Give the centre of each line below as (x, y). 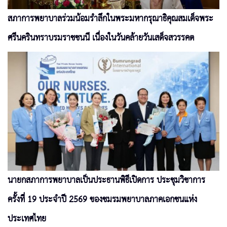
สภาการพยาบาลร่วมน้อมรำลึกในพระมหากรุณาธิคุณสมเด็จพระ (110, 18)
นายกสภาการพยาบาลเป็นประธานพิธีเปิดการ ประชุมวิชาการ (106, 180)
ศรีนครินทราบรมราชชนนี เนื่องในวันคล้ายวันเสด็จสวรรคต (101, 38)
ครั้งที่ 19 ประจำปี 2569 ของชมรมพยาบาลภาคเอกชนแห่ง (102, 200)
